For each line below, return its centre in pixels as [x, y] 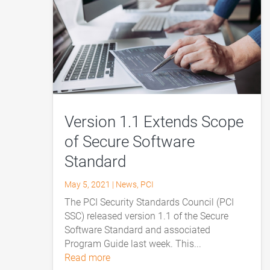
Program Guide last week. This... [133, 243]
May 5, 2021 [88, 184]
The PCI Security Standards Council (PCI [149, 202]
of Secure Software [130, 141]
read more [91, 257]
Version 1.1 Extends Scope [154, 121]
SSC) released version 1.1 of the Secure [147, 216]
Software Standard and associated [138, 230]
